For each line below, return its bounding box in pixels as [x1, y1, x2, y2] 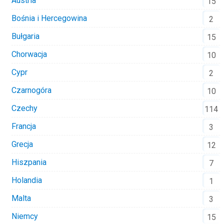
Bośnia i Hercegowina [11, 13, 87, 23]
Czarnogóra [11, 85, 51, 95]
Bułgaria [11, 31, 39, 41]
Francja [11, 121, 36, 131]
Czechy [11, 103, 37, 113]
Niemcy [11, 211, 38, 221]
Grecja [11, 139, 33, 149]
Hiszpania [11, 157, 46, 167]
